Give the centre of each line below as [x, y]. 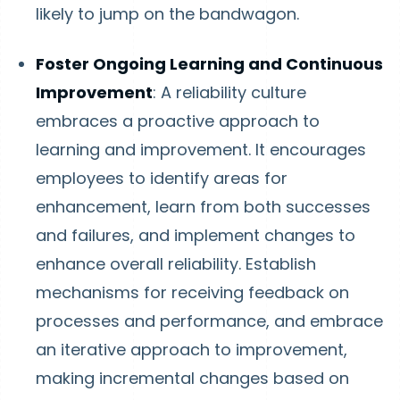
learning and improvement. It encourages [201, 150]
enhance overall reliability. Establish [176, 264]
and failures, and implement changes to [196, 235]
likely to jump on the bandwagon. [167, 14]
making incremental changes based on [192, 378]
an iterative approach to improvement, [192, 350]
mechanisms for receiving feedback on [192, 292]
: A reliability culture [229, 92]
